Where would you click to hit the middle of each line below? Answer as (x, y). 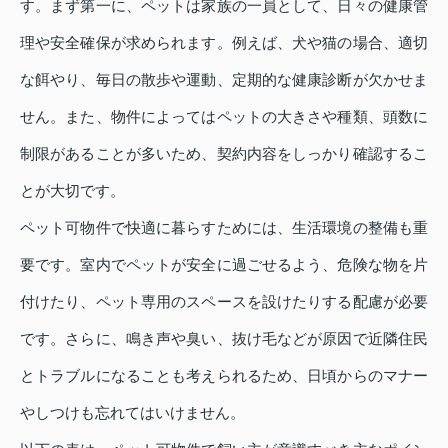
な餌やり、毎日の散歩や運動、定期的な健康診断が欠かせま (224, 80)
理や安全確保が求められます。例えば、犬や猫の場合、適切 (224, 43)
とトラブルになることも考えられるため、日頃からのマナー (224, 376)
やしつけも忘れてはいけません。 (132, 413)
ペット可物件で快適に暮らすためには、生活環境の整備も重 (224, 228)
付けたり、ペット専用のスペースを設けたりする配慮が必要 (224, 302)
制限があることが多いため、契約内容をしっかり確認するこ (224, 154)
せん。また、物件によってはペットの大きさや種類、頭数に (224, 117)
